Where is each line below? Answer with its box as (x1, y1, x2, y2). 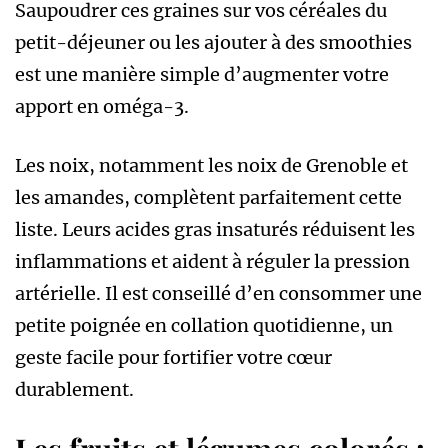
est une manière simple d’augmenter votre (15, 62, 389, 86)
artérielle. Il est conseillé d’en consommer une (15, 281, 422, 305)
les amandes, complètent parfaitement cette (15, 185, 402, 209)
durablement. (15, 377, 134, 401)
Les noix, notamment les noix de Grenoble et (15, 153, 408, 177)
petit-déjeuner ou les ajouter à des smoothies (15, 30, 412, 54)
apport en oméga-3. (15, 94, 189, 118)
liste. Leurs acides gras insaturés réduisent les (15, 217, 415, 241)
